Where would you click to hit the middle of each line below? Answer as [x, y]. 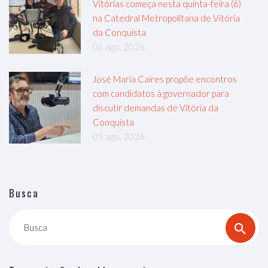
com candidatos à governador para [161, 93]
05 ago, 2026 [119, 136]
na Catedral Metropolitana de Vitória [166, 18]
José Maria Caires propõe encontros [165, 79]
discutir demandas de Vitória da [156, 108]
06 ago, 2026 [119, 47]
